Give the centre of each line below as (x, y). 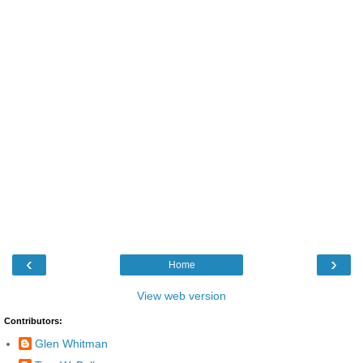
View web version (181, 295)
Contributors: (33, 320)
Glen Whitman (71, 344)
